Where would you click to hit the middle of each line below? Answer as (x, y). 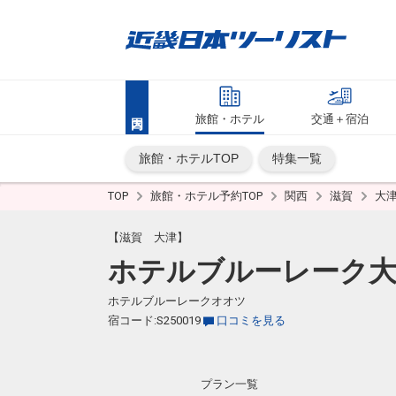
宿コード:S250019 (154, 320)
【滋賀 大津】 (148, 237)
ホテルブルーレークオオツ (177, 301)
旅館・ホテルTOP (189, 158)
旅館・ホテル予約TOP (208, 196)
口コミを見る (251, 320)
